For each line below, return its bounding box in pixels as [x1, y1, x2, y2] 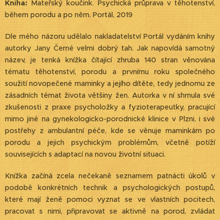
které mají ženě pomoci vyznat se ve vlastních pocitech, [5, 195, 215, 204]
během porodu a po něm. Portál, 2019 [5, 10, 133, 19]
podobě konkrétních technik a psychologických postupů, [5, 183, 215, 192]
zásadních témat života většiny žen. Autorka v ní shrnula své [5, 91, 215, 100]
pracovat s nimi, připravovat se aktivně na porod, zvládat [5, 207, 215, 216]
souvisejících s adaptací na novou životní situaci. [5, 150, 165, 159]
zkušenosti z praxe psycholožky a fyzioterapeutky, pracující [5, 103, 215, 111]
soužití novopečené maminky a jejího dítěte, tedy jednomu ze [5, 79, 215, 88]
